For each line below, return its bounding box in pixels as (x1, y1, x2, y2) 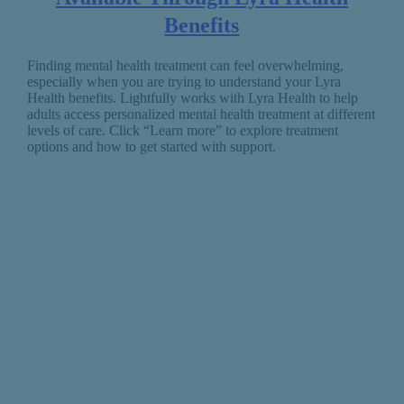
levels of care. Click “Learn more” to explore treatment (26, 122, 338, 138)
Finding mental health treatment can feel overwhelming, (26, 57, 344, 73)
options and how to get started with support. (26, 138, 276, 154)
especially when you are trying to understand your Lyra (26, 73, 341, 89)
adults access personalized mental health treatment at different (26, 106, 375, 122)
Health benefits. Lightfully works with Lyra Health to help (26, 89, 358, 106)
